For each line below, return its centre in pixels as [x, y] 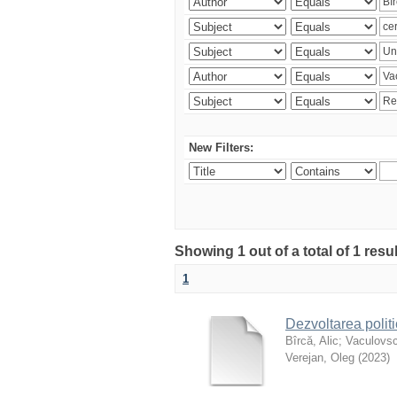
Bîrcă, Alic [312, 341]
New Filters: [221, 148]
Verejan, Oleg [320, 358]
